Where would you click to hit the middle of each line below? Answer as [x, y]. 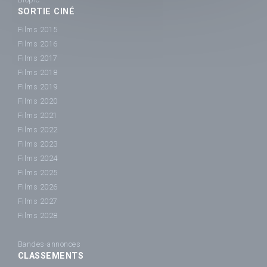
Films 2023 [38, 144]
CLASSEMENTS [51, 256]
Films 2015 [38, 30]
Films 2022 [38, 130]
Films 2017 [38, 58]
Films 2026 [38, 187]
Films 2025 [38, 173]
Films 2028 [38, 216]
